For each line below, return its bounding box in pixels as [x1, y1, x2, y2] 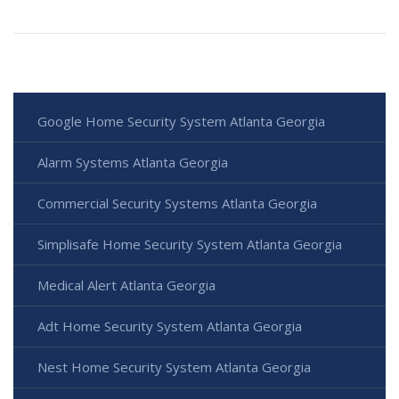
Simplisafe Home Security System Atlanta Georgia [37, 235, 342, 254]
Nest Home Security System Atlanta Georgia [37, 358, 311, 377]
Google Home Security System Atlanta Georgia [37, 112, 325, 131]
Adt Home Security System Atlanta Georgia [37, 317, 302, 336]
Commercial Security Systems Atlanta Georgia [37, 194, 317, 213]
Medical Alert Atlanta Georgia [37, 276, 216, 295]
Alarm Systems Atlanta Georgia [37, 153, 228, 172]
